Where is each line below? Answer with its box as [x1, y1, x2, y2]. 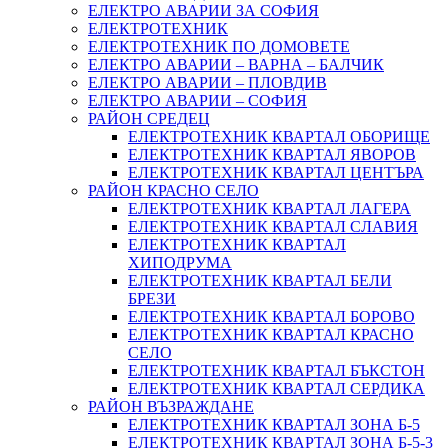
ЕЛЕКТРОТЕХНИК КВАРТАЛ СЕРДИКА [128, 379, 425, 397]
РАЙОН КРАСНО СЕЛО [88, 181, 259, 199]
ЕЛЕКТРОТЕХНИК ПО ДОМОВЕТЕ [88, 37, 350, 55]
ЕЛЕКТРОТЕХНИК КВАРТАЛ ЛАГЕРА [128, 199, 411, 217]
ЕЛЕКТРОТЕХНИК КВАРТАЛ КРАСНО [128, 325, 414, 343]
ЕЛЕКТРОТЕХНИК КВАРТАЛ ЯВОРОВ [128, 145, 416, 163]
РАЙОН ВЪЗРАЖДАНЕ [88, 397, 254, 415]
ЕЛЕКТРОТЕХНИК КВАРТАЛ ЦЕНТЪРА [128, 163, 424, 181]
